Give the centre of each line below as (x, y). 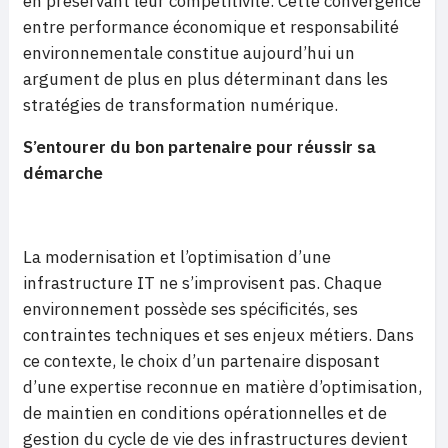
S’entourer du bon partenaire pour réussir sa (199, 147)
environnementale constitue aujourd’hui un (189, 53)
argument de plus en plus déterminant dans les (205, 79)
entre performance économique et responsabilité (211, 27)
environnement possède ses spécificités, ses (190, 309)
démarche (63, 173)
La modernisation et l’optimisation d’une (177, 257)
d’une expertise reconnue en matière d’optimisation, (222, 387)
